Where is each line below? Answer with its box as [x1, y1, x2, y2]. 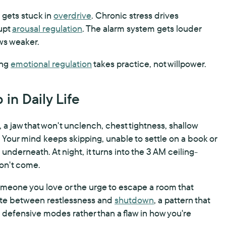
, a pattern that [154, 194, 210, 206]
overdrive [53, 10, 91, 21]
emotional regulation [11, 58, 92, 70]
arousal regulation [12, 23, 82, 34]
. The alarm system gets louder [82, 23, 201, 34]
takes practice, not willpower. [92, 58, 206, 70]
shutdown [115, 194, 154, 206]
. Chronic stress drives [91, 10, 179, 21]
